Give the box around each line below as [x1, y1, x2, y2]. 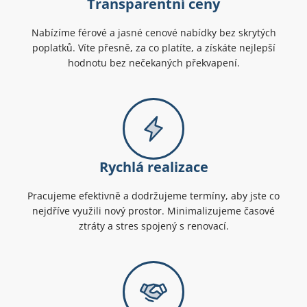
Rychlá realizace [99, 158, 208, 177]
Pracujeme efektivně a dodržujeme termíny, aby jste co [27, 189, 280, 203]
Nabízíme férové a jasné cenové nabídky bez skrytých [31, 26, 276, 40]
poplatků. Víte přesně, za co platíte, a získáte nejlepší [32, 41, 275, 55]
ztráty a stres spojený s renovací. [78, 219, 229, 233]
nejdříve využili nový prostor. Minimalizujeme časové [32, 204, 275, 218]
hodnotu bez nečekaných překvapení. [67, 56, 240, 70]
